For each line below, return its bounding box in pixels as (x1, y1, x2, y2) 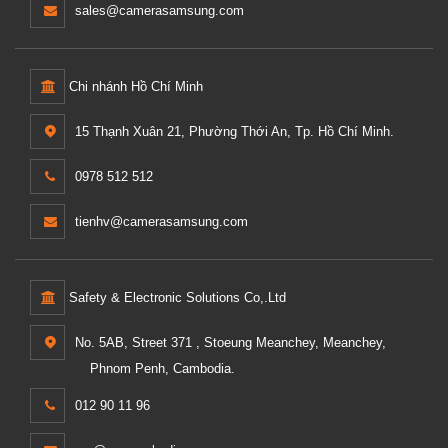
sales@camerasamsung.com (75, 3, 244, 19)
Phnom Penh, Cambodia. (90, 361, 235, 377)
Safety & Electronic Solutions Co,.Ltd (65, 290, 286, 306)
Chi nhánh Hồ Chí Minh (65, 79, 203, 95)
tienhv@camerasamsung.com (75, 214, 248, 230)
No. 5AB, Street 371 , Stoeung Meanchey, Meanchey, (75, 335, 386, 351)
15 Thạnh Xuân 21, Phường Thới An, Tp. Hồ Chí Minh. (75, 124, 394, 140)
